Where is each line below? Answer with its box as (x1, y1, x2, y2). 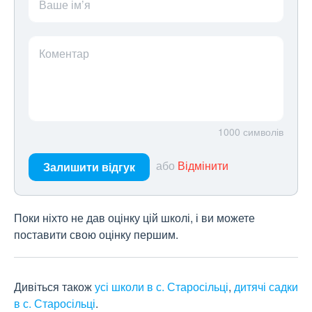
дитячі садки (234, 279, 298, 295)
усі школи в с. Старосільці (95, 279, 228, 295)
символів (243, 125, 283, 139)
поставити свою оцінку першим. (14, 226, 178, 243)
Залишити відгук (43, 159, 135, 175)
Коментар (39, 45, 89, 62)
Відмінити (178, 157, 228, 174)
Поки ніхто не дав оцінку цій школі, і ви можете (14, 210, 255, 226)
